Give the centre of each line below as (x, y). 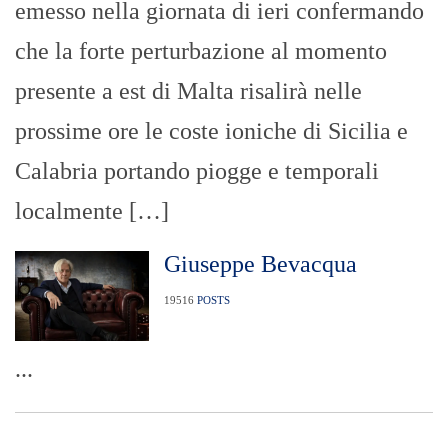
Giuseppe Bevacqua (260, 264)
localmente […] (92, 211)
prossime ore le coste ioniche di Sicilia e (211, 131)
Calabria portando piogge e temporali (197, 171)
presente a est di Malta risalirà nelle (188, 91)
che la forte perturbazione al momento (201, 51)
